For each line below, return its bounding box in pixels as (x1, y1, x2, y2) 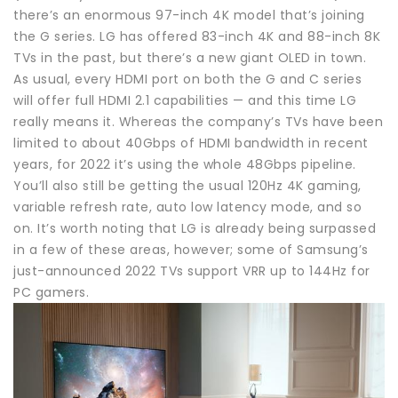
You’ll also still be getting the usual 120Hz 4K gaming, (13, 176, 362, 195)
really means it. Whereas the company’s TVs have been (13, 112, 383, 131)
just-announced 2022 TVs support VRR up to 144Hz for (13, 261, 370, 280)
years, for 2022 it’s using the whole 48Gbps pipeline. (13, 155, 356, 173)
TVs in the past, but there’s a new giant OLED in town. (13, 48, 366, 67)
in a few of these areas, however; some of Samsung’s (13, 240, 369, 259)
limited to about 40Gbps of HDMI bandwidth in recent (13, 133, 369, 152)
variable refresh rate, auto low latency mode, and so (13, 197, 362, 216)
